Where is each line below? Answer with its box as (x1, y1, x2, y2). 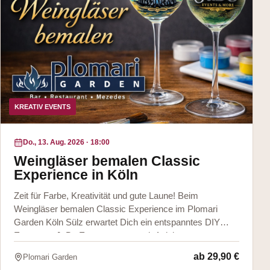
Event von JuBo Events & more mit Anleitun (14, 230, 186, 240)
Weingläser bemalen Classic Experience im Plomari (14, 204, 218, 214)
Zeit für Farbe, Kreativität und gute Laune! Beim (14, 190, 198, 201)
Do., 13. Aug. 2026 (23, 137, 84, 146)
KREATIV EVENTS (14, 102, 71, 110)
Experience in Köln (14, 166, 138, 183)
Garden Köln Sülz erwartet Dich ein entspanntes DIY (14, 217, 220, 227)
